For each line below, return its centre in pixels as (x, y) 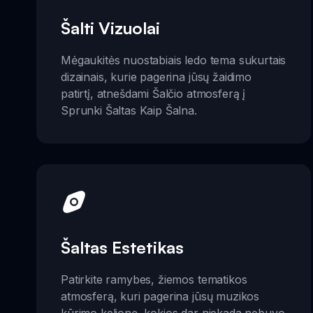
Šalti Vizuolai (110, 28)
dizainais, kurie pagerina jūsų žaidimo (156, 77)
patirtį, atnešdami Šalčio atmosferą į (153, 93)
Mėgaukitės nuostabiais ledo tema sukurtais (174, 60)
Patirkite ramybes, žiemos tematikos (154, 279)
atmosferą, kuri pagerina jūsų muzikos (160, 296)
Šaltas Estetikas (122, 247)
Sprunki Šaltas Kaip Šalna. (129, 110)
